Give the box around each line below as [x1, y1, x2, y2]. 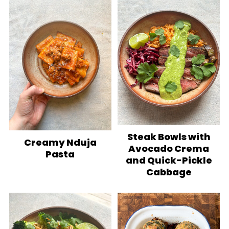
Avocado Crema [128, 142, 210, 155]
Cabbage [146, 165, 192, 178]
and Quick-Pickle [125, 153, 212, 167]
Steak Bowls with [127, 130, 211, 143]
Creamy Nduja [24, 135, 97, 149]
